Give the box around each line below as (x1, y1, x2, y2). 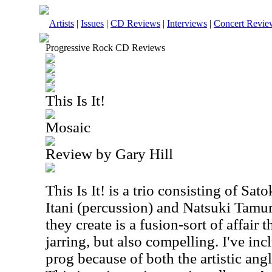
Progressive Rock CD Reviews (46, 42, 165, 53)
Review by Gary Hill (46, 146, 173, 162)
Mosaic (46, 119, 90, 135)
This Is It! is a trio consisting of (46, 182, 241, 199)
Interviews (167, 18, 207, 29)
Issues (81, 18, 104, 29)
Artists (49, 18, 74, 29)
